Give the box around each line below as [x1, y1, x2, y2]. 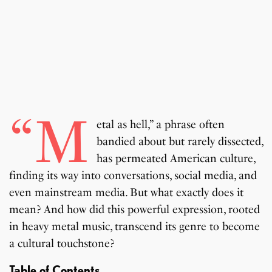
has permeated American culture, [96, 152, 255, 166]
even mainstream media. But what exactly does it [9, 186, 244, 200]
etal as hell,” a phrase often [96, 118, 225, 132]
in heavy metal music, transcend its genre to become [9, 220, 260, 234]
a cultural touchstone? [9, 237, 115, 251]
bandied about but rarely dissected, [96, 135, 263, 149]
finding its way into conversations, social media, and [9, 169, 257, 183]
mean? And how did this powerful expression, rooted [9, 203, 260, 217]
